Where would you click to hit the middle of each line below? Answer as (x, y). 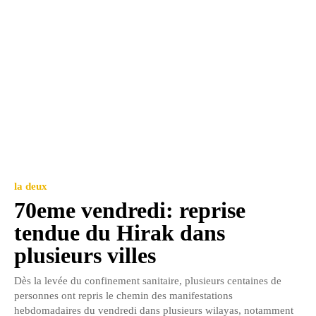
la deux (31, 186)
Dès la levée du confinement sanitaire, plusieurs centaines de (148, 280)
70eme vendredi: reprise (130, 210)
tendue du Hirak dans (120, 232)
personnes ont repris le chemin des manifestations (123, 295)
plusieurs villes (85, 255)
